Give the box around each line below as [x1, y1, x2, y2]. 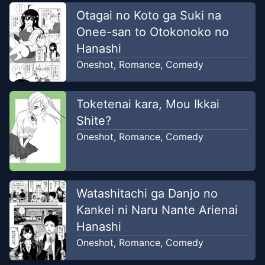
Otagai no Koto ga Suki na [76, 8, 221, 22]
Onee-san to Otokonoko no [76, 25, 229, 39]
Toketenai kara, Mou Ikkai [76, 96, 219, 111]
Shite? [76, 113, 111, 128]
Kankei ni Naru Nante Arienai [76, 202, 238, 217]
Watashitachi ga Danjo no [76, 186, 218, 201]
